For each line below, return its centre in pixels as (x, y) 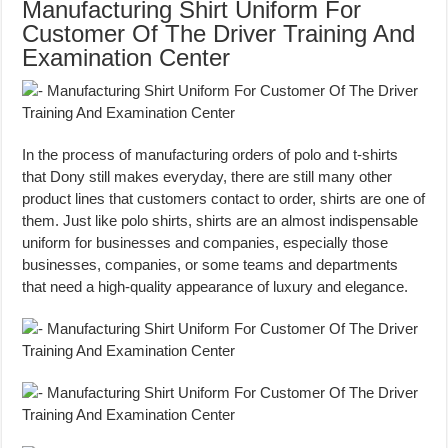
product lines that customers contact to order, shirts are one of (224, 198)
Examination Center (126, 57)
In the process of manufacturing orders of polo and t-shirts (210, 154)
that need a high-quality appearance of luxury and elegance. (215, 286)
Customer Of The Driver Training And (219, 33)
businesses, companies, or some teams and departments (210, 264)
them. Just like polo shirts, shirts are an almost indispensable (220, 220)
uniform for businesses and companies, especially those (205, 242)
